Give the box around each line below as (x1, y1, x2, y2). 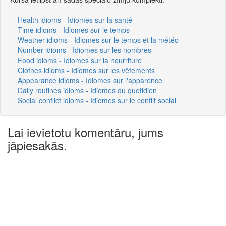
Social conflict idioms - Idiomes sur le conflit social (18, 95, 176, 105)
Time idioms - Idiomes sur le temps (18, 24, 130, 35)
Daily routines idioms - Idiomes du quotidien (18, 85, 157, 95)
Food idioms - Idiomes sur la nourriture (18, 54, 142, 65)
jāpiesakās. (8, 136, 67, 154)
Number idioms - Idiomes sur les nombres (18, 44, 151, 55)
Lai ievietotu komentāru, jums (8, 123, 163, 141)
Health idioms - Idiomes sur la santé (18, 14, 132, 25)
